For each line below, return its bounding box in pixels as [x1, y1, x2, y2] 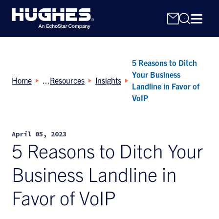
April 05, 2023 [12, 129, 66, 139]
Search [11, 114, 32, 123]
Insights [95, 75, 121, 85]
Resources [50, 75, 85, 85]
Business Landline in [12, 162, 176, 186]
